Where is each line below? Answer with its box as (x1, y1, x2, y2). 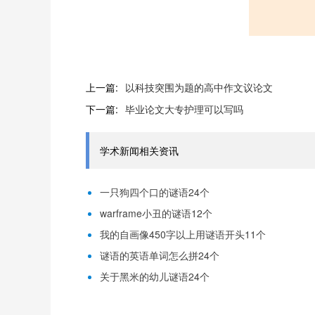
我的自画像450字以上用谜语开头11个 (100, 227, 266, 241)
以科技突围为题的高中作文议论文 (125, 80, 273, 94)
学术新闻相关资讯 (100, 143, 179, 157)
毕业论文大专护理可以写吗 (125, 102, 243, 116)
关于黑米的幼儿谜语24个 (100, 269, 210, 283)
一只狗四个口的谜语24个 (100, 185, 210, 199)
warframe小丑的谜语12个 (100, 206, 212, 220)
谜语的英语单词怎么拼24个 (100, 248, 219, 262)
